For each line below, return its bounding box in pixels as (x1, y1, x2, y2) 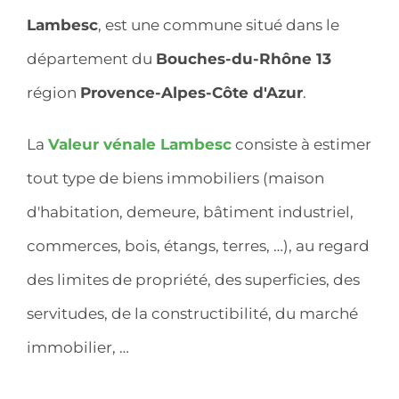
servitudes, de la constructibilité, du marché (27, 304, 358, 322)
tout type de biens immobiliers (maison (27, 168, 324, 187)
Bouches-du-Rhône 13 (156, 49, 331, 68)
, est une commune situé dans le (98, 15, 339, 34)
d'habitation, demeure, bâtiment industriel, (27, 202, 354, 221)
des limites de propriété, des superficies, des (27, 270, 360, 289)
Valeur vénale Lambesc (48, 134, 232, 153)
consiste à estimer (232, 134, 371, 153)
